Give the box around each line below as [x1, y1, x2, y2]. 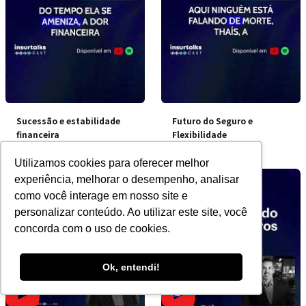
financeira [16, 128, 59, 140]
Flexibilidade [172, 128, 227, 140]
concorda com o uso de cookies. [14, 223, 171, 235]
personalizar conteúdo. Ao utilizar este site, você [14, 206, 248, 219]
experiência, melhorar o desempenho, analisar [14, 173, 240, 186]
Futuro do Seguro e [172, 114, 253, 126]
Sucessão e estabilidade [16, 114, 120, 126]
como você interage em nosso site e [14, 190, 189, 202]
